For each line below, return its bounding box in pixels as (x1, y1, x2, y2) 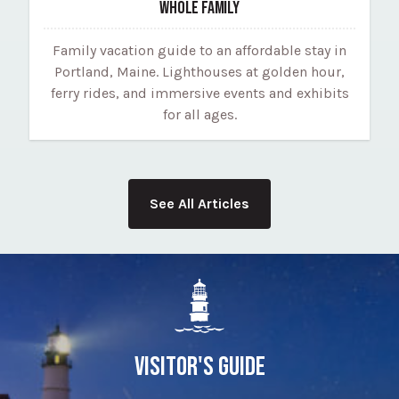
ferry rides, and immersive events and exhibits (50, 85, 349, 102)
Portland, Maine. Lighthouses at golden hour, (54, 63, 345, 81)
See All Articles (150, 195, 249, 213)
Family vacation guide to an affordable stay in (53, 42, 346, 60)
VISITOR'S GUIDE (134, 351, 265, 384)
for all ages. (162, 106, 237, 124)
